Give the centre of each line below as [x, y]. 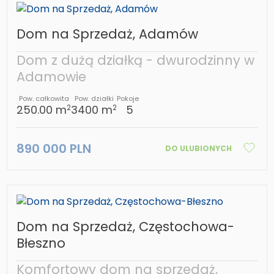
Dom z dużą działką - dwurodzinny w [136, 61]
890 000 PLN [54, 149]
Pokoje [128, 99]
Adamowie [52, 77]
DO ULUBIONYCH [198, 149]
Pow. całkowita [44, 99]
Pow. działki [94, 99]
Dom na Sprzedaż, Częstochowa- [126, 227]
